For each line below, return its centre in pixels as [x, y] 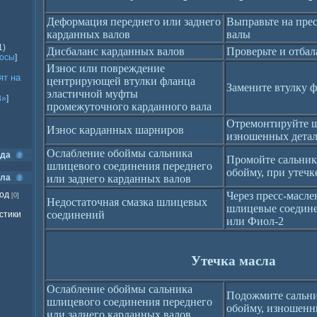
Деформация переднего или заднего [134, 22]
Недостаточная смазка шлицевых [127, 202]
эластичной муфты [92, 94]
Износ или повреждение [106, 68]
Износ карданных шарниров [115, 130]
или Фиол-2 [255, 221]
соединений [76, 215]
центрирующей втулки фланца [121, 81]
